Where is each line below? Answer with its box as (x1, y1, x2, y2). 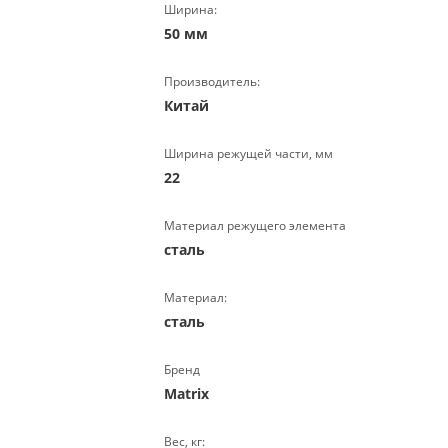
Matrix (163, 384, 209, 403)
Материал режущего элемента (163, 217, 346, 234)
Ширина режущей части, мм (163, 145, 333, 162)
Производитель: (163, 73, 260, 90)
